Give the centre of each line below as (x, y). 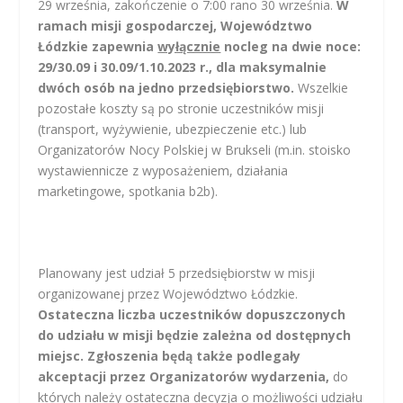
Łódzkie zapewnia (98, 46)
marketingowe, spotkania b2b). (128, 191)
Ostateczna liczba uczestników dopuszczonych (192, 314)
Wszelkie (323, 87)
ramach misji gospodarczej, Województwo (175, 25)
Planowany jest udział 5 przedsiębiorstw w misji (177, 273)
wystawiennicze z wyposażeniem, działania (163, 170)
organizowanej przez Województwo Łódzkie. (168, 293)
